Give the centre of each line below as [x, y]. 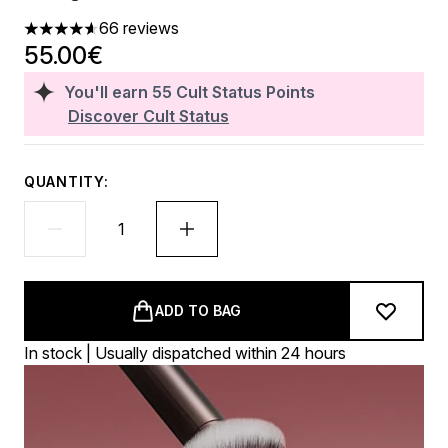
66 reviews [139, 28]
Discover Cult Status [148, 116]
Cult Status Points [245, 92]
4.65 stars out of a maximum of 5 [142, 38]
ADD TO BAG [198, 310]
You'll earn [108, 92]
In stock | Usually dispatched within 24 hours [185, 353]
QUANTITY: [66, 181]
